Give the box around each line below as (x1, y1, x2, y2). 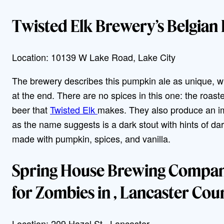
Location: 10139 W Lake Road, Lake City (12, 50, 175, 64)
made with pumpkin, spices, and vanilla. (12, 132, 173, 145)
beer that (12, 103, 50, 116)
